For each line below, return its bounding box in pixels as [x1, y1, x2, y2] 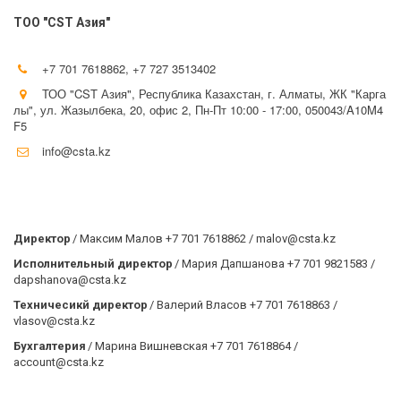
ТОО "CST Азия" [42, 85, 132, 102]
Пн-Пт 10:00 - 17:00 [195, 101, 298, 118]
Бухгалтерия [13, 339, 86, 353]
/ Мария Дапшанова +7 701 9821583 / [172, 257, 376, 270]
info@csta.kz [42, 142, 111, 159]
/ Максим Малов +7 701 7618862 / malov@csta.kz [70, 232, 337, 245]
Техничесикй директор [13, 298, 148, 311]
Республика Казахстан [139, 85, 260, 102]
